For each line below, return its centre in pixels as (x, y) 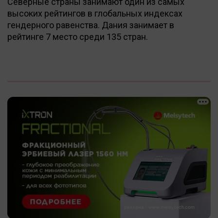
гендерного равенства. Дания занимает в (91, 25)
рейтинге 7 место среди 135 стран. (78, 36)
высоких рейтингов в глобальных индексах (95, 13)
